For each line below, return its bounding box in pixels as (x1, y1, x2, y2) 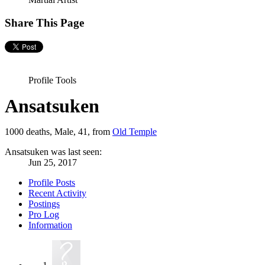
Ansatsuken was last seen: (5, 146, 102, 157)
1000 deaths (5, 126, 50, 137)
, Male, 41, (50, 126, 92, 137)
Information (28, 219, 72, 230)
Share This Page (5, 17, 84, 30)
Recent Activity (28, 188, 86, 198)
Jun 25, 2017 (28, 157, 77, 167)
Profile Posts (28, 177, 75, 188)
